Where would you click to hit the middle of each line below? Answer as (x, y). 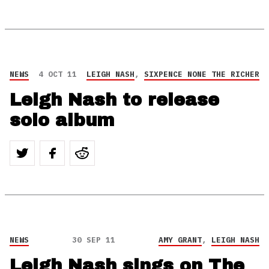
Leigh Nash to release (114, 100)
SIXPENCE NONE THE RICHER (202, 74)
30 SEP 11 (94, 240)
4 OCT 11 (58, 74)
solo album (62, 120)
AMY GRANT (180, 240)
